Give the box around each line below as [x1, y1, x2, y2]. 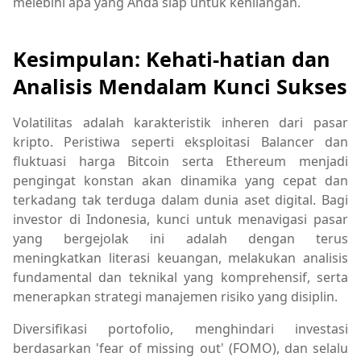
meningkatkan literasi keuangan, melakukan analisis [13, 249, 348, 268]
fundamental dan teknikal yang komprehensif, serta [13, 268, 348, 287]
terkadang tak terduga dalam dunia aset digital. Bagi [13, 191, 348, 210]
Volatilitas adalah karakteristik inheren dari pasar [13, 114, 348, 132]
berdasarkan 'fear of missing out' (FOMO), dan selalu [13, 339, 348, 358]
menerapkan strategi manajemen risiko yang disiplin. [13, 288, 338, 306]
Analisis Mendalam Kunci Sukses [13, 73, 347, 101]
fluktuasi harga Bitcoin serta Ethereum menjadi [13, 152, 348, 171]
